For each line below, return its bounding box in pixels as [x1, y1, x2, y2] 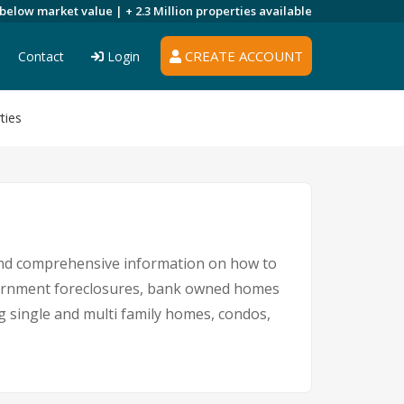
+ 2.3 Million [125, 3, 196, 19]
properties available [196, 3, 312, 19]
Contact [18, 48, 64, 65]
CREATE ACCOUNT [181, 47, 303, 65]
